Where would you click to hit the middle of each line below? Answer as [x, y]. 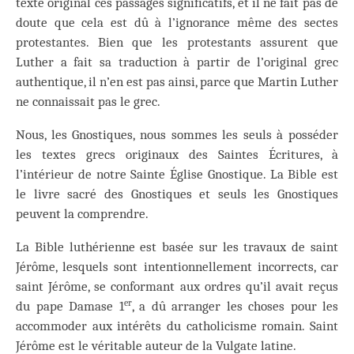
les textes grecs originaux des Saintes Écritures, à [177, 155]
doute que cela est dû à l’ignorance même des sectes [177, 23]
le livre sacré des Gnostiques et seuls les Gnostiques [177, 194]
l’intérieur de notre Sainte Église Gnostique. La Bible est [177, 175]
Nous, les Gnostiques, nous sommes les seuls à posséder [177, 135]
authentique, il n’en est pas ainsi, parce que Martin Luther [177, 82]
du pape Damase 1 [70, 307]
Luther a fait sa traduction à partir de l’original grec [177, 62]
